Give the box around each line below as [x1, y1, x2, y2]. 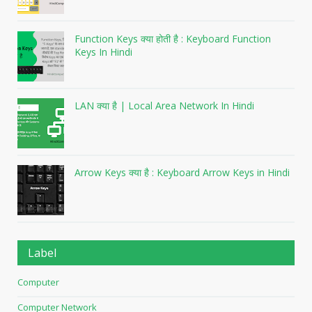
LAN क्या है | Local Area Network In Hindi [75, 98, 254, 112]
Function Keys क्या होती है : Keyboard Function [75, 31, 271, 45]
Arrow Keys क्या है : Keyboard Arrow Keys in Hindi [75, 165, 290, 179]
